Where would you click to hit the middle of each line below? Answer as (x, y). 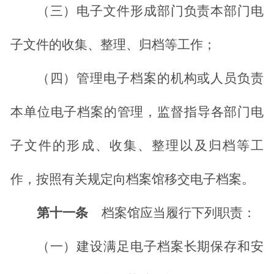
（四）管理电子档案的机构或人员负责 (150, 79)
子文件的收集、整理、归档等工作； (113, 45)
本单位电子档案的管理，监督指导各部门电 (137, 112)
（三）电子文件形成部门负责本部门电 (150, 11)
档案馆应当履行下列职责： (178, 213)
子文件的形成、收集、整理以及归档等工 (137, 146)
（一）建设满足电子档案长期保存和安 (150, 247)
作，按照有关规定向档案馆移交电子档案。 (132, 180)
